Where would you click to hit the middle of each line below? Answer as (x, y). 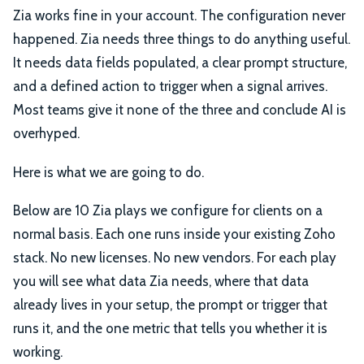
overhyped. (46, 133)
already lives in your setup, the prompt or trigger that (170, 305)
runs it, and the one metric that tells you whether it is (170, 329)
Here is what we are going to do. (108, 172)
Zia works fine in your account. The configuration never (179, 15)
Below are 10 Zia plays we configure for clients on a (168, 211)
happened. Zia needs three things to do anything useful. (182, 39)
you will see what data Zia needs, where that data (161, 282)
